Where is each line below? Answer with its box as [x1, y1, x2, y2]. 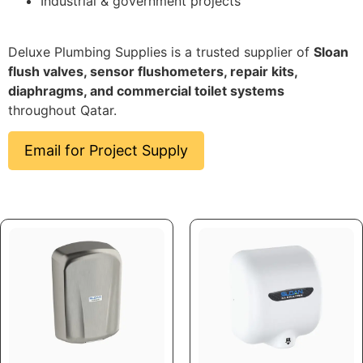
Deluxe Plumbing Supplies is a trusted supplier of [8, 43, 314, 60]
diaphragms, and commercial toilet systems [8, 82, 284, 99]
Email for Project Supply [24, 141, 188, 159]
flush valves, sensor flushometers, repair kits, [8, 62, 297, 79]
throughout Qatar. [8, 101, 117, 118]
